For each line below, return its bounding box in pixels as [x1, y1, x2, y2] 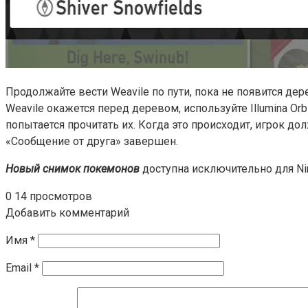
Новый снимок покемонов [5, 162, 140, 175]
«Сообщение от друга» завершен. [5, 134, 178, 148]
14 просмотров [14, 189, 92, 203]
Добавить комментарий [5, 206, 129, 219]
